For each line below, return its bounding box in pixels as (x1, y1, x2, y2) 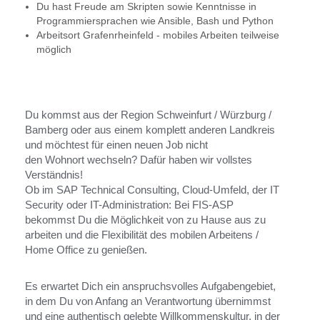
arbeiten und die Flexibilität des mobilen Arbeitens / (25, 229, 259, 241)
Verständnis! (25, 169, 86, 181)
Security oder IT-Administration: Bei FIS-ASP (25, 199, 234, 211)
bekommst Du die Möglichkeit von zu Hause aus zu (25, 214, 266, 226)
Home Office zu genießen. (25, 244, 147, 256)
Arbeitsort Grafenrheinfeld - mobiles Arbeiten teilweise (36, 29, 279, 41)
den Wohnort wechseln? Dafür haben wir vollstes (25, 154, 252, 166)
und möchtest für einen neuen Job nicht (25, 139, 208, 151)
